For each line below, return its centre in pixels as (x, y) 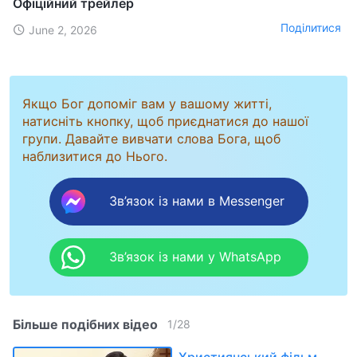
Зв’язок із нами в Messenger (196, 201)
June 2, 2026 (63, 29)
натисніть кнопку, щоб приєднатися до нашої (165, 121)
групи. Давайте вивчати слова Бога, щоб (151, 138)
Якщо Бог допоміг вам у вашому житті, (147, 103)
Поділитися (311, 28)
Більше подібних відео (85, 324)
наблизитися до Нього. (95, 156)
